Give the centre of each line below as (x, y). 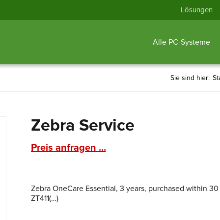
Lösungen (197, 10)
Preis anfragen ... (68, 148)
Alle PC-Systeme (181, 42)
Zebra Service (82, 125)
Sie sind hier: (190, 78)
